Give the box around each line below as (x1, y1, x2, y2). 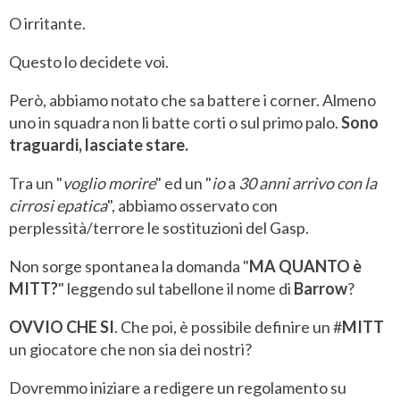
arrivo (292, 173, 334, 194)
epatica (56, 196, 107, 216)
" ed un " (155, 173, 212, 194)
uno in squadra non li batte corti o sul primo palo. (9, 112, 341, 133)
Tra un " (9, 173, 62, 194)
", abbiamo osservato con (107, 196, 278, 216)
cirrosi (9, 196, 54, 216)
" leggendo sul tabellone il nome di (58, 279, 294, 299)
